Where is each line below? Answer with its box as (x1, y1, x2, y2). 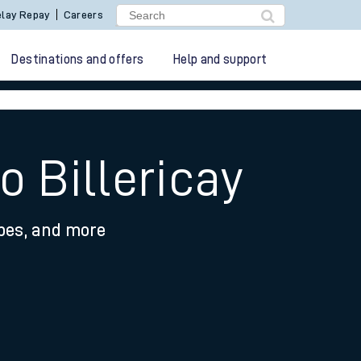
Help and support (172, 53, 268, 66)
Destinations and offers (11, 53, 144, 66)
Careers (63, 9, 104, 20)
